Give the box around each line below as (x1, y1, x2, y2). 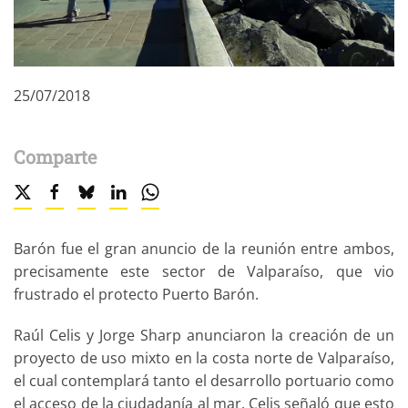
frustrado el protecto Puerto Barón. (14, 283, 259, 304)
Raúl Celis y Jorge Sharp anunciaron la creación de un (14, 324, 394, 345)
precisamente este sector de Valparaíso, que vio (14, 260, 394, 281)
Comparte (14, 144, 97, 168)
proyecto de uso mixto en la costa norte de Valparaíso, (14, 347, 394, 368)
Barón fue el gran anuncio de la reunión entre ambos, (14, 238, 394, 259)
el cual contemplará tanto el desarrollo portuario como (14, 370, 394, 391)
